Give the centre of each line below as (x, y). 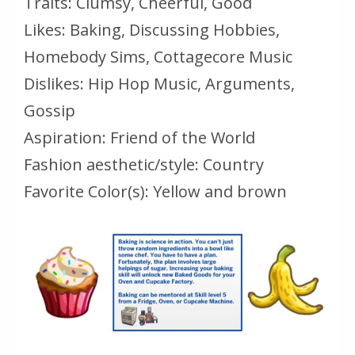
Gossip (50, 111)
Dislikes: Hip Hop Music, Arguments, (159, 84)
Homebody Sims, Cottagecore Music (158, 57)
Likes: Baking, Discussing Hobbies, (152, 30)
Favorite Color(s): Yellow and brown (155, 192)
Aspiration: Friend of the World (139, 138)
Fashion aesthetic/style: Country (144, 165)
